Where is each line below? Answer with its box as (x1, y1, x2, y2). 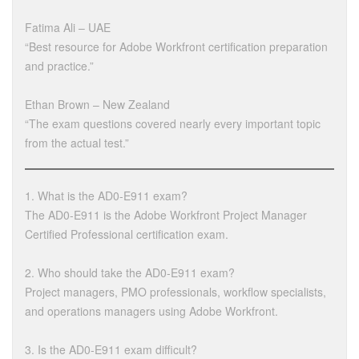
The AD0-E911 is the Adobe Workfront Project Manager (25, 207, 307, 224)
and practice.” (25, 58, 94, 75)
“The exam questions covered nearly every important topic (25, 115, 321, 132)
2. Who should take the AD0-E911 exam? (25, 264, 235, 281)
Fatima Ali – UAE (25, 19, 111, 36)
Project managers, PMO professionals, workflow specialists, (25, 284, 326, 301)
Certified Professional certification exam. (25, 226, 228, 243)
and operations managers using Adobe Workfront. (25, 303, 278, 320)
